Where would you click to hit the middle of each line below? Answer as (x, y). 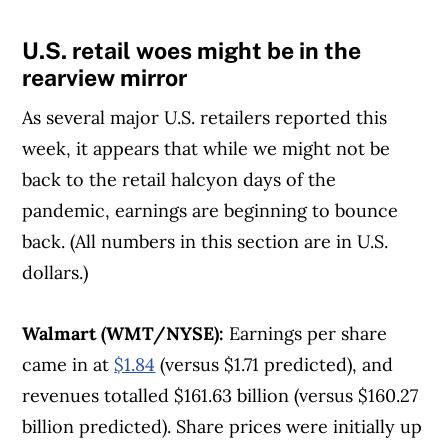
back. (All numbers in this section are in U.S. (205, 242)
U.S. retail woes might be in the (192, 50)
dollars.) (55, 273)
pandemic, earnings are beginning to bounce (210, 211)
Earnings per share (308, 334)
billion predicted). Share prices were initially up (222, 427)
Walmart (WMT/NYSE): (126, 334)
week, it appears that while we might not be (206, 149)
